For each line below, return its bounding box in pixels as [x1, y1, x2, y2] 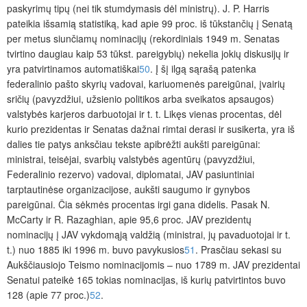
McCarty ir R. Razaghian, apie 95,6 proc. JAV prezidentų [7, 212, 251, 226]
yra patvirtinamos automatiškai [7, 61, 139, 75]
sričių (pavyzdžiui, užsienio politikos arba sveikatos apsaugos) [7, 91, 274, 106]
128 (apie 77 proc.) [7, 287, 90, 302]
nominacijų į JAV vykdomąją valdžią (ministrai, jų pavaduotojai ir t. [7, 227, 291, 241]
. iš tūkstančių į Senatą [195, 16, 293, 30]
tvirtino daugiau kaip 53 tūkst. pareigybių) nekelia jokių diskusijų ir [7, 46, 289, 60]
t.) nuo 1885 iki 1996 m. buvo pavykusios [7, 242, 184, 256]
